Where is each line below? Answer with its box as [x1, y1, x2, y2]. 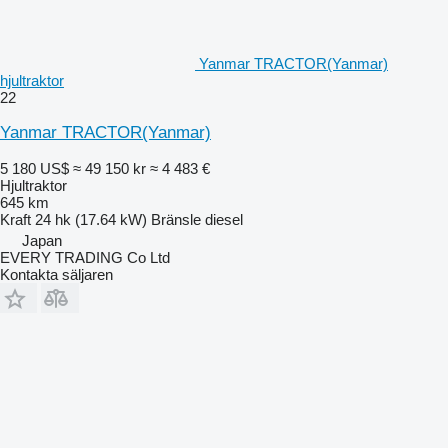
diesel [205, 210, 243, 228]
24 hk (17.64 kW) [35, 210, 147, 228]
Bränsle [151, 210, 201, 228]
